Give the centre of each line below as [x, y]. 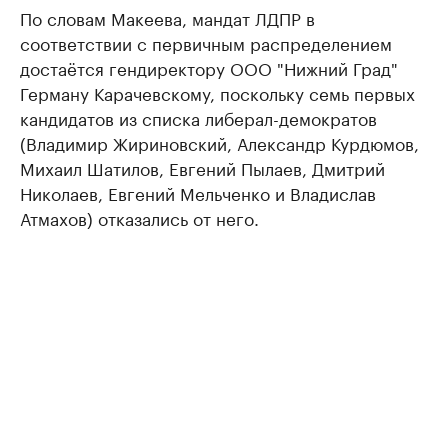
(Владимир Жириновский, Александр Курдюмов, [219, 142]
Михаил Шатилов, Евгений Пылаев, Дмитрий [202, 167]
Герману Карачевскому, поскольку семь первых [217, 92]
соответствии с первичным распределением [206, 42]
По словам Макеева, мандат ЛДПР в [167, 17]
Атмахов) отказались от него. [139, 217]
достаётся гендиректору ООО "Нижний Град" [209, 67]
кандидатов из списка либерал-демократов [198, 117]
